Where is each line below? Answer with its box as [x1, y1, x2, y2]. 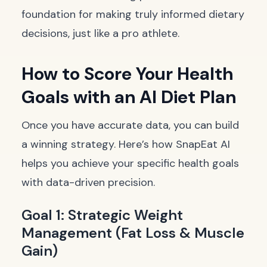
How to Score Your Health [21, 62, 233, 85]
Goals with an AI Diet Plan [21, 85, 236, 108]
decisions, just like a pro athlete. [21, 26, 179, 41]
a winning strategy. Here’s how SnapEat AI [21, 137, 230, 151]
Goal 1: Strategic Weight [21, 206, 183, 224]
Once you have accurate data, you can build [21, 118, 239, 132]
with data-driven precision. [21, 175, 155, 190]
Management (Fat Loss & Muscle [21, 223, 244, 242]
